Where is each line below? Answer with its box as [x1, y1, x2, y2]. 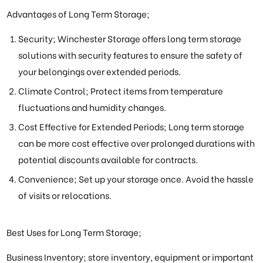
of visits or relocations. [18, 188, 112, 202]
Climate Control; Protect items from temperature [18, 84, 224, 97]
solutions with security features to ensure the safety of [18, 48, 243, 62]
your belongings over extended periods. [18, 65, 181, 78]
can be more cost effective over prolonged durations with [18, 136, 255, 150]
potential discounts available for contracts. [18, 153, 198, 166]
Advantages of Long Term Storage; [6, 7, 150, 21]
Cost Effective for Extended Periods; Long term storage [18, 120, 245, 133]
